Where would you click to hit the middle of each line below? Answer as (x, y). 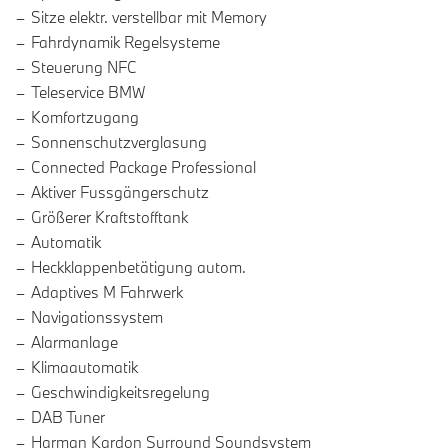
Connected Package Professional (143, 167)
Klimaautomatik (84, 367)
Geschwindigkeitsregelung (120, 392)
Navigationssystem (97, 317)
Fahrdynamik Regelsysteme (125, 42)
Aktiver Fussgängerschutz (120, 192)
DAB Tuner (68, 417)
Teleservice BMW (88, 92)
